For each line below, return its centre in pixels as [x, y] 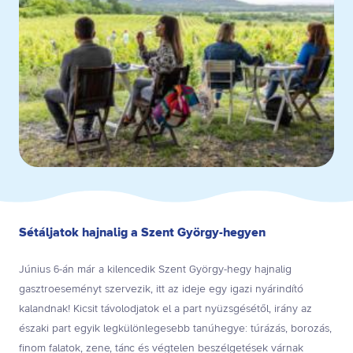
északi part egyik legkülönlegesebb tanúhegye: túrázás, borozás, [175, 328]
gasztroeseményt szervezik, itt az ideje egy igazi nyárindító [161, 289]
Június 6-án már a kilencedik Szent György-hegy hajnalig [155, 269]
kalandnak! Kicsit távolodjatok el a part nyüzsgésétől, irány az [165, 308]
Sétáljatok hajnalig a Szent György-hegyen [142, 232]
